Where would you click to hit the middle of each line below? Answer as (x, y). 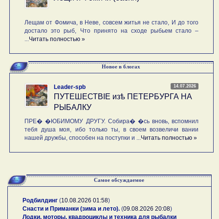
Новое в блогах (121, 66)
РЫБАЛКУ (73, 107)
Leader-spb (70, 87)
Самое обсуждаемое (119, 180)
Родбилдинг (40, 200)
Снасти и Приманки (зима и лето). (71, 208)
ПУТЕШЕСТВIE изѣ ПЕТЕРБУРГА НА (123, 96)
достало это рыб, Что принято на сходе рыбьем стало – (112, 31)
